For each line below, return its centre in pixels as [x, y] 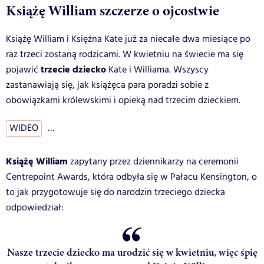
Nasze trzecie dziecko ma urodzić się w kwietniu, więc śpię [132, 253]
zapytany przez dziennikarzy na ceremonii [153, 162]
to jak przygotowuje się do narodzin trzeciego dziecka [115, 193]
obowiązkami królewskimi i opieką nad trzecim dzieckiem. [123, 101]
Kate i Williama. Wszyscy [157, 70]
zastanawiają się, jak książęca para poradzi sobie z [107, 85]
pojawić [22, 70]
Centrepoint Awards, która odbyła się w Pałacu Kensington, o [131, 177]
